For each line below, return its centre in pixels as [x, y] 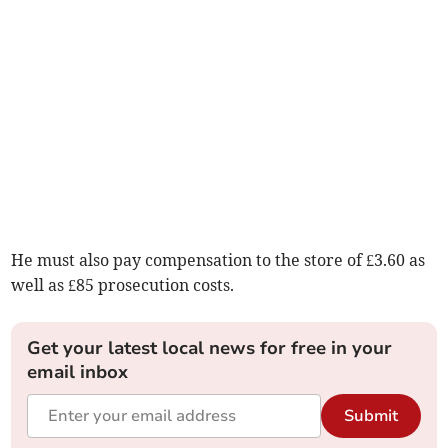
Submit [370, 416]
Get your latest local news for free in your [210, 348]
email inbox [78, 372]
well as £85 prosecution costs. [123, 285]
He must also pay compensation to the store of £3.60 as [218, 260]
